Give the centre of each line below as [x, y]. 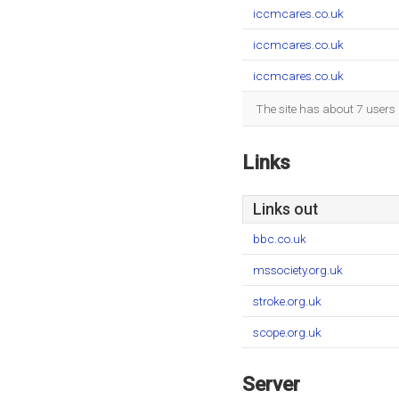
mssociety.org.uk [298, 270]
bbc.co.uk [280, 239]
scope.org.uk [287, 332]
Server [271, 384]
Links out [285, 209]
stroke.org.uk [287, 301]
